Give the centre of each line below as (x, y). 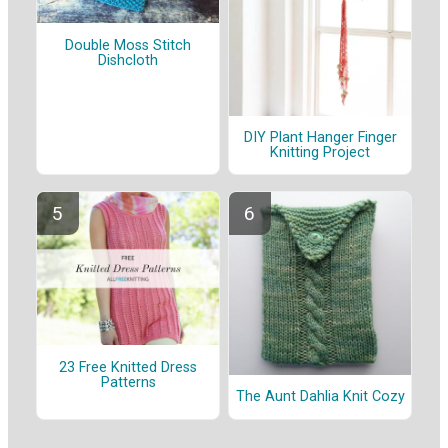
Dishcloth (128, 60)
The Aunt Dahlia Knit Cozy (320, 397)
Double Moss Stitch (128, 45)
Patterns (128, 382)
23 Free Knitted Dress (128, 367)
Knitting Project (320, 153)
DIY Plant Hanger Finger (320, 138)
